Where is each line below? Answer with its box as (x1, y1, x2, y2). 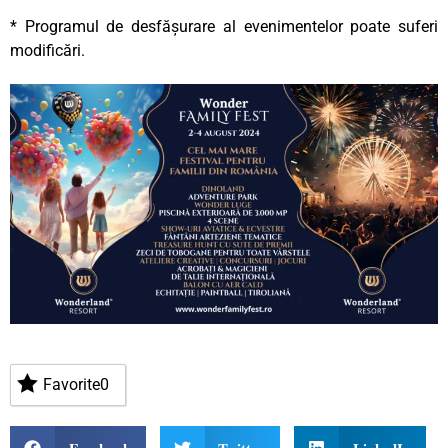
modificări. (10, 40, 85, 60)
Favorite (43, 375, 100, 395)
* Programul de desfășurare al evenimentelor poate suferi (10, 16, 438, 36)
